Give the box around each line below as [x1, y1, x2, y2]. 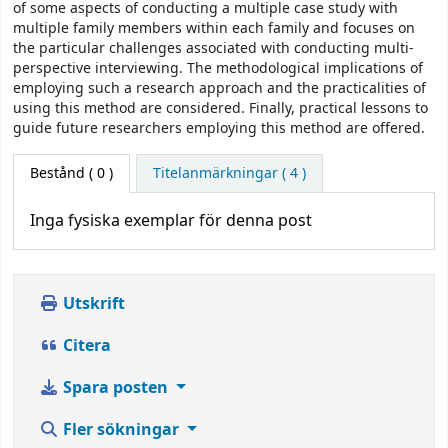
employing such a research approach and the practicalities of [13, 78, 426, 100]
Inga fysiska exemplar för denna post [30, 209, 312, 234]
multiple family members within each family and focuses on [13, 18, 415, 40]
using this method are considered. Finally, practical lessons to [13, 98, 428, 120]
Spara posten [59, 376, 172, 401]
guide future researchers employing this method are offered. [13, 118, 425, 140]
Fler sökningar [59, 418, 183, 443]
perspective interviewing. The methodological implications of [13, 58, 423, 80]
